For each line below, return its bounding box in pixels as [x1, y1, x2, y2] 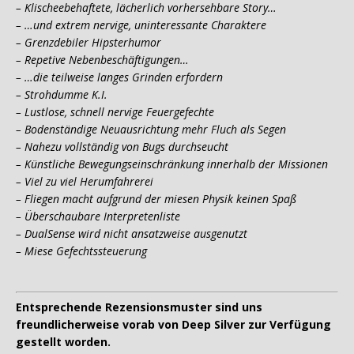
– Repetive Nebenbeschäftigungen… [16, 52, 189, 68]
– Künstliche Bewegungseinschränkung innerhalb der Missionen [16, 156, 328, 172]
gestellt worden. [16, 334, 114, 350]
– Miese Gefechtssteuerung [16, 243, 147, 259]
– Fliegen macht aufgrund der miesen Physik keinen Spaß [16, 191, 296, 207]
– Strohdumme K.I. [16, 87, 107, 103]
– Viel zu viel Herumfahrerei [16, 174, 153, 190]
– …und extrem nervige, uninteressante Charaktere [16, 17, 266, 33]
